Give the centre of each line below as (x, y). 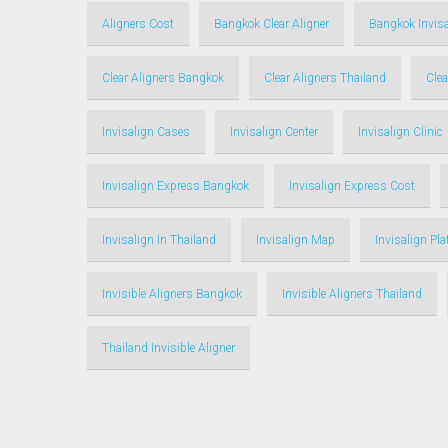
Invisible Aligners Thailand (352, 294)
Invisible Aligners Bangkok (172, 294)
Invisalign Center (274, 132)
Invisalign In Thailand (159, 240)
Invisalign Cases (146, 132)
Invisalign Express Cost (352, 186)
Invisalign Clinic (400, 132)
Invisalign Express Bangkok (175, 186)
